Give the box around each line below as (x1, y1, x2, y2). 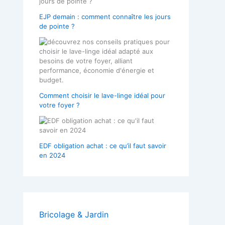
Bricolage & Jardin (39, 209, 108, 219)
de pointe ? (39, 22, 75, 30)
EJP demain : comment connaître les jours (39, 12, 171, 21)
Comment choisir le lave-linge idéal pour (39, 91, 165, 99)
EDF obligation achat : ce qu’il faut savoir (39, 141, 166, 150)
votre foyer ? (39, 100, 80, 109)
